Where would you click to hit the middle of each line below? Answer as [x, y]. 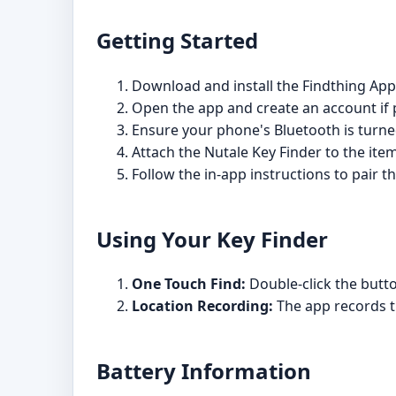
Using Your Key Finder [212, 239]
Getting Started [177, 40]
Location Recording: [202, 306]
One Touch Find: [189, 284]
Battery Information [204, 371]
